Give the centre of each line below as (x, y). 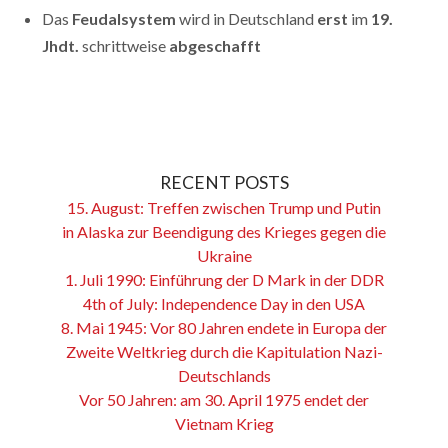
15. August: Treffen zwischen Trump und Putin (224, 207)
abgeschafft (215, 46)
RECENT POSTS (224, 182)
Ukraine (224, 255)
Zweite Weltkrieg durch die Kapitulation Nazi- (224, 351)
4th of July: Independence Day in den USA (224, 303)
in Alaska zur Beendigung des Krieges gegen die (224, 231)
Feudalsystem (124, 19)
